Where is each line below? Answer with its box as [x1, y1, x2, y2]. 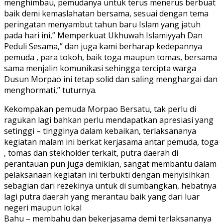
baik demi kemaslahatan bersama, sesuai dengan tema [4, 7, 209, 19]
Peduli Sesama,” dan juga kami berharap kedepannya [4, 40, 202, 52]
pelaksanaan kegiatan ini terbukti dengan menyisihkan [4, 169, 210, 180]
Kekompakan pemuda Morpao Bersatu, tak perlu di [4, 103, 196, 114]
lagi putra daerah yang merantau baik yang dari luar [4, 191, 200, 202]
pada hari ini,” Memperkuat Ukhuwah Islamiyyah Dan [4, 29, 203, 41]
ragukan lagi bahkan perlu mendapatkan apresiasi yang [4, 114, 214, 125]
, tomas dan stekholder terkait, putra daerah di [4, 147, 178, 158]
